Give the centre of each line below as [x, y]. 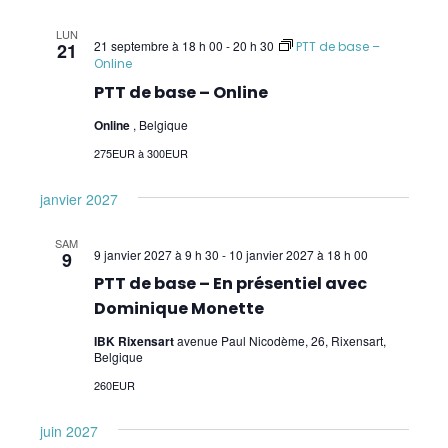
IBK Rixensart [135, 340]
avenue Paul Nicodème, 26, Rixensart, [281, 340]
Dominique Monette [178, 308]
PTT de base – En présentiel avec [230, 283]
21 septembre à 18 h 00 [158, 45]
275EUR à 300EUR [140, 152]
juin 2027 [68, 430]
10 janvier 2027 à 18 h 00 [298, 254]
